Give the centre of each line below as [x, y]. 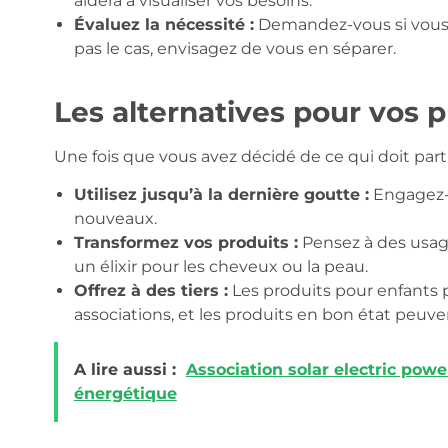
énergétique [125, 393]
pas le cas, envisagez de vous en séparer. [234, 48]
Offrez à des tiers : [150, 290]
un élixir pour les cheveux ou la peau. [220, 266]
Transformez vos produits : [185, 242]
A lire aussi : [124, 369]
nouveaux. [115, 218]
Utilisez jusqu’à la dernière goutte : [221, 194]
